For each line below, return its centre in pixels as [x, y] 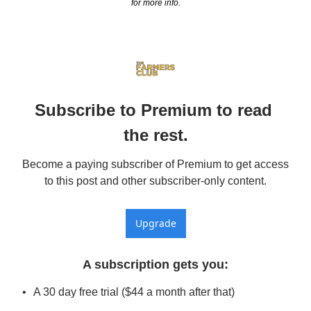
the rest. [155, 135]
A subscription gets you [153, 265]
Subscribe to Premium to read [153, 110]
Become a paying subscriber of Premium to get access [155, 165]
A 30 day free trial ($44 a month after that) [134, 292]
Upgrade [155, 224]
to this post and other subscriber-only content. [155, 181]
